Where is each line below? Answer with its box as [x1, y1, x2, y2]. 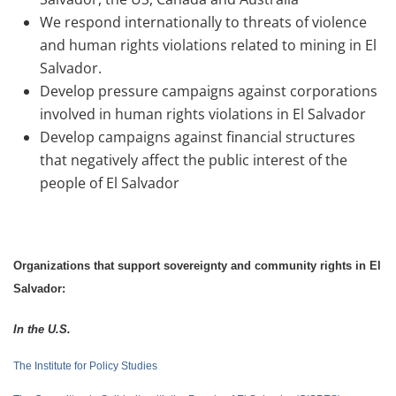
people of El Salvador [40, 173, 179, 193]
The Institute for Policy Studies [13, 360, 157, 372]
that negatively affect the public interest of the [40, 150, 347, 170]
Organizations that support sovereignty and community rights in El [13, 259, 381, 272]
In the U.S [13, 323, 67, 336]
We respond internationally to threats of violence [40, 12, 367, 32]
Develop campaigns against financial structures [40, 127, 355, 147]
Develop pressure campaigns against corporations [40, 81, 377, 101]
